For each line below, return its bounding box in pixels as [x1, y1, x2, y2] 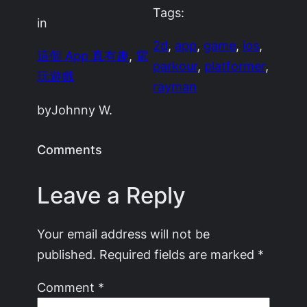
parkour [153, 58, 198, 74]
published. [37, 246, 97, 262]
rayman [153, 79, 197, 95]
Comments [37, 141, 103, 157]
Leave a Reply [37, 181, 186, 209]
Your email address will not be [37, 225, 210, 241]
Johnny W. [51, 101, 113, 117]
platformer [204, 58, 266, 74]
